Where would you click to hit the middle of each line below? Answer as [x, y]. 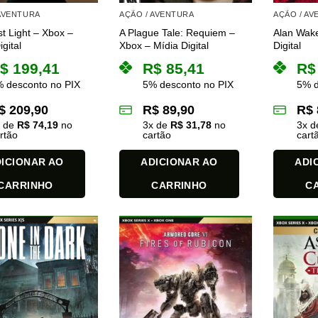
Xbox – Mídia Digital [164, 46]
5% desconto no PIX [188, 85]
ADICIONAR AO [179, 162]
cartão [157, 135]
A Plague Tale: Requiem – [177, 33]
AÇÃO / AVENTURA [157, 14]
